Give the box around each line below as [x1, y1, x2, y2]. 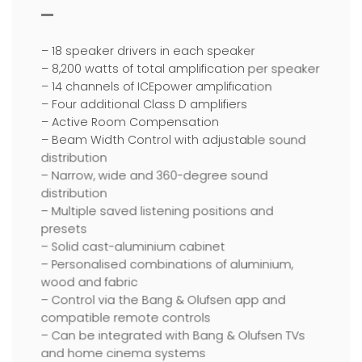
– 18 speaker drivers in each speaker [40, 43, 255, 60]
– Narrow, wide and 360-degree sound [40, 167, 268, 184]
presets [40, 221, 87, 238]
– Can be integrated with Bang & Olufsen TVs [40, 327, 305, 344]
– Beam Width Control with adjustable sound [40, 132, 306, 149]
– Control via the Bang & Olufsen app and [40, 292, 286, 309]
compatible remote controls [40, 309, 211, 326]
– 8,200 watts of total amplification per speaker [40, 61, 320, 78]
